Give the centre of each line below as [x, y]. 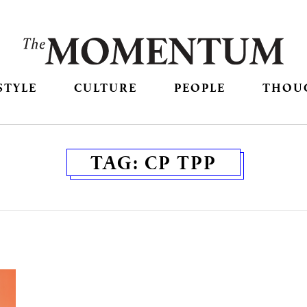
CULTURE [105, 88]
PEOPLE [200, 88]
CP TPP [181, 163]
